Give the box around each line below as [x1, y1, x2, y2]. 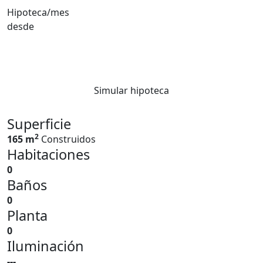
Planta [7, 206, 48, 225]
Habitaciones [7, 145, 90, 164]
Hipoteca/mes [7, 5, 69, 19]
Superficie [7, 114, 71, 133]
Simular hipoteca [94, 84, 169, 97]
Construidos [41, 133, 96, 146]
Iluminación [7, 237, 84, 255]
